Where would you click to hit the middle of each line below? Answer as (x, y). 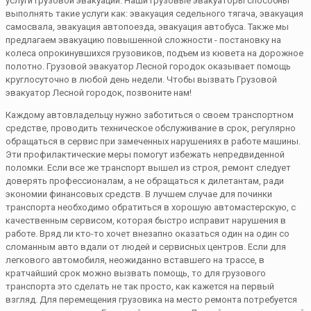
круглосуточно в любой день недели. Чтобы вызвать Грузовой (141, 79)
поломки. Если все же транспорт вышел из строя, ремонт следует (148, 167)
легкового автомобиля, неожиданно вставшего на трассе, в (135, 260)
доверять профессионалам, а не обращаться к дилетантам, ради (145, 180)
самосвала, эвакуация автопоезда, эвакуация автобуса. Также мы (147, 26)
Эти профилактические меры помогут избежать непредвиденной (145, 154)
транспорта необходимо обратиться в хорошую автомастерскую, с (151, 207)
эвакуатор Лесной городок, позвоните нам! (99, 92)
